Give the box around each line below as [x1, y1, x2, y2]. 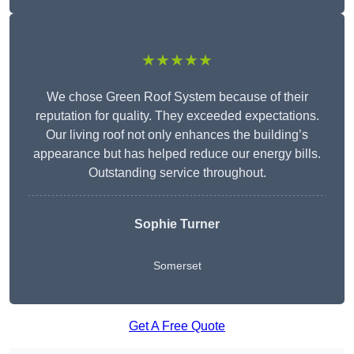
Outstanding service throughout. [88, 166, 266, 180]
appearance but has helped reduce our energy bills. [33, 147, 321, 161]
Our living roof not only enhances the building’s [46, 128, 308, 142]
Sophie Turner [134, 217, 220, 232]
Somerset [153, 259, 201, 273]
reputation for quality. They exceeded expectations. [35, 109, 319, 123]
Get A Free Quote [129, 319, 225, 333]
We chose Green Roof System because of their [46, 90, 308, 104]
